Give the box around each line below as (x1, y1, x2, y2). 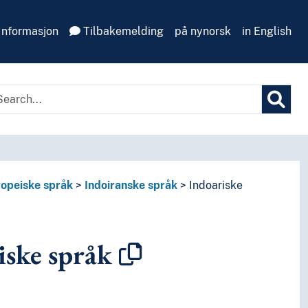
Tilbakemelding (80, 25, 164, 38)
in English (242, 25, 291, 38)
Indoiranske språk (84, 179, 177, 192)
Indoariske (188, 179, 243, 192)
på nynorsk (175, 25, 231, 38)
